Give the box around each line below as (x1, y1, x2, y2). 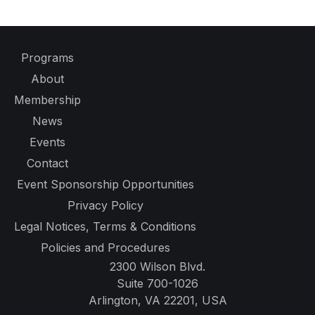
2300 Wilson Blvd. (110, 259, 205, 274)
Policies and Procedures (40, 240, 170, 255)
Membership (14, 93, 81, 108)
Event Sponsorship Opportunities (16, 177, 194, 192)
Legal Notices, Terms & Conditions (14, 219, 196, 234)
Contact (27, 156, 68, 171)
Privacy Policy (67, 198, 143, 213)
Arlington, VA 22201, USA (88, 293, 227, 308)
